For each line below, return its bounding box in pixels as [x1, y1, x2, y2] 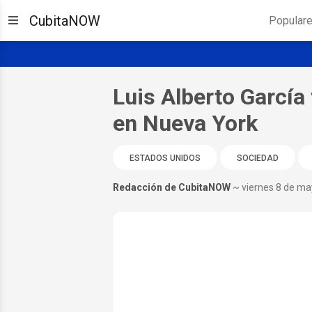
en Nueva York [112, 109, 258, 136]
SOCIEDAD [236, 153, 279, 163]
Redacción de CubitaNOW [112, 181, 231, 193]
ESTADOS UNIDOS [129, 153, 201, 163]
